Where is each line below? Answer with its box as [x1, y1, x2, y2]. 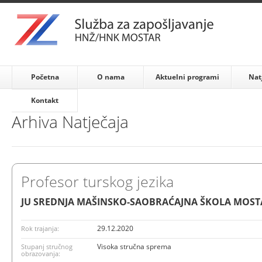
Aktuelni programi [156, 72, 220, 82]
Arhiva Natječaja [12, 110, 129, 133]
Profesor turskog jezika [21, 171, 174, 191]
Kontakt [30, 95, 58, 105]
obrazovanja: [21, 249, 60, 258]
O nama [96, 72, 125, 82]
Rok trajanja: [21, 223, 59, 233]
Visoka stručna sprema [97, 241, 171, 251]
